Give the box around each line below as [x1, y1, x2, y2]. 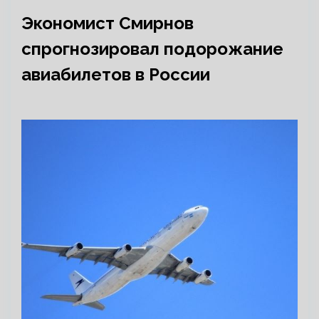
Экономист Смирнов [21, 13, 194, 33]
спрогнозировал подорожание [21, 38, 283, 59]
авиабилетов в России [21, 64, 210, 85]
